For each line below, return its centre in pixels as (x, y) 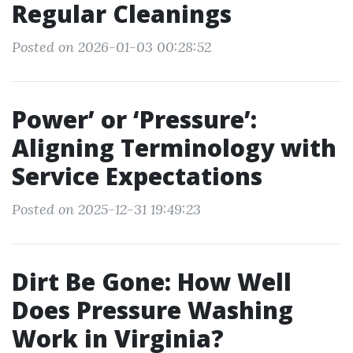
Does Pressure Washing (152, 310)
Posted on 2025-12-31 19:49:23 (106, 209)
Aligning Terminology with (174, 148)
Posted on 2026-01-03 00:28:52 (111, 47)
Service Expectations (137, 176)
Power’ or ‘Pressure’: (134, 119)
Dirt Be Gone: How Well (152, 282)
